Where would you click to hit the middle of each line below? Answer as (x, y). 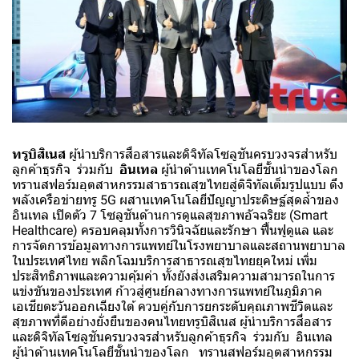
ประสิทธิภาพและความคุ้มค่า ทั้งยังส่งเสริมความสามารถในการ (173, 276)
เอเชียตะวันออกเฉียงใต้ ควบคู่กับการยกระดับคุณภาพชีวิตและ (172, 307)
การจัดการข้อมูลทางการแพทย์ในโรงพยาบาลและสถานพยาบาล (179, 246)
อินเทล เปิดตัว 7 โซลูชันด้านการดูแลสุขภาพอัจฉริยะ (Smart (170, 216)
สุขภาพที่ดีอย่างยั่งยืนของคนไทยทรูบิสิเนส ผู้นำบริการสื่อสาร (172, 322)
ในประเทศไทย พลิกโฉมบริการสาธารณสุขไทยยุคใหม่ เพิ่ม (165, 261)
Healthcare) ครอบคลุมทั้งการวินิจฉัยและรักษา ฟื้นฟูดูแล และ (173, 231)
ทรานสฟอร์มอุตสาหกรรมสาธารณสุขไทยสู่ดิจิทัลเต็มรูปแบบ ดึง (178, 185)
